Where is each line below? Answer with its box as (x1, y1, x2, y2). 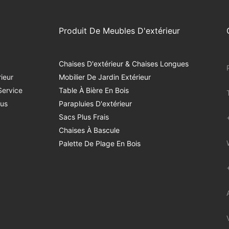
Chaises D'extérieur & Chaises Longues (58, 59, 189, 68)
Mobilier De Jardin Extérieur (58, 73, 151, 82)
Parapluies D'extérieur (58, 99, 132, 108)
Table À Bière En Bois (58, 86, 129, 95)
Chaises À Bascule (58, 126, 120, 135)
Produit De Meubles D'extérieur (58, 26, 180, 36)
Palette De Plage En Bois (58, 139, 141, 148)
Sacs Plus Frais (58, 112, 109, 122)
